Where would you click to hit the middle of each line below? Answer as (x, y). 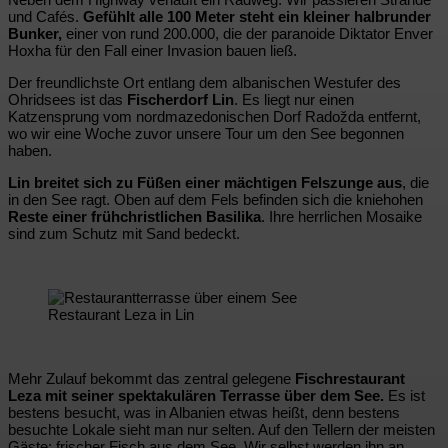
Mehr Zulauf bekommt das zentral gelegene (151, 378)
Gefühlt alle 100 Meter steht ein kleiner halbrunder (257, 16)
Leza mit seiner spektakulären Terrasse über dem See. (196, 395)
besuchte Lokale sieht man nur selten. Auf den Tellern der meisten (221, 429)
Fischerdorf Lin (180, 99)
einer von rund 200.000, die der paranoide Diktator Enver (247, 33)
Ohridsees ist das (67, 99)
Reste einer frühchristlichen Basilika (134, 216)
